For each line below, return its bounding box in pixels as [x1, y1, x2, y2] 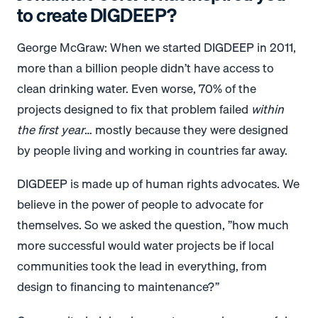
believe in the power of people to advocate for [17, 194, 263, 214]
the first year [17, 119, 84, 139]
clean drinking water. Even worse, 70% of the [17, 78, 256, 98]
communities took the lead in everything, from [17, 256, 267, 276]
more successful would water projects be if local [17, 236, 274, 256]
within [251, 99, 284, 119]
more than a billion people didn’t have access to [17, 57, 274, 77]
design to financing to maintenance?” [17, 277, 219, 297]
